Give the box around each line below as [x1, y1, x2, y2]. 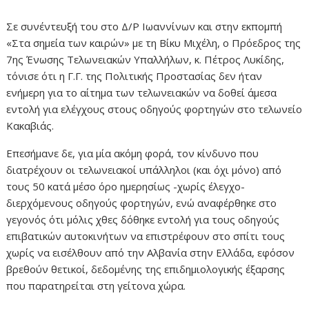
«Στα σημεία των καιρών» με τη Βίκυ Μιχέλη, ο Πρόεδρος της [6, 36, 301, 50]
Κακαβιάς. [6, 119, 54, 133]
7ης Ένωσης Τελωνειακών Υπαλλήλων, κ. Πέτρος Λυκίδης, [6, 52, 285, 67]
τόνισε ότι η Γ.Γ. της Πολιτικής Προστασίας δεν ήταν [6, 69, 263, 83]
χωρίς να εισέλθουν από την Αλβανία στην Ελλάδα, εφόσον [6, 246, 295, 260]
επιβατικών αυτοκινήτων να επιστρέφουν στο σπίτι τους [6, 229, 286, 243]
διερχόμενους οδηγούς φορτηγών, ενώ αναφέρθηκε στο [6, 196, 277, 210]
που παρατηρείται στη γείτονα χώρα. [6, 279, 186, 293]
